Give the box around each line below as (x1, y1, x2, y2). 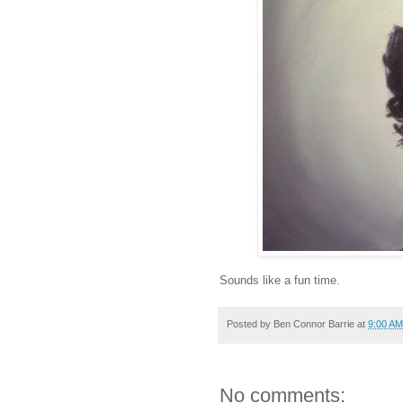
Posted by (227, 318, 273, 330)
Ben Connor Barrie (273, 318, 354, 330)
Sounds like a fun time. (219, 273, 340, 287)
